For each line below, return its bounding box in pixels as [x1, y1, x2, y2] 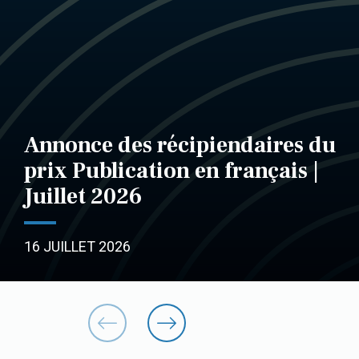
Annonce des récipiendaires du [24, 130, 336, 159]
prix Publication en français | [24, 155, 319, 185]
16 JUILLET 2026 [24, 237, 131, 255]
